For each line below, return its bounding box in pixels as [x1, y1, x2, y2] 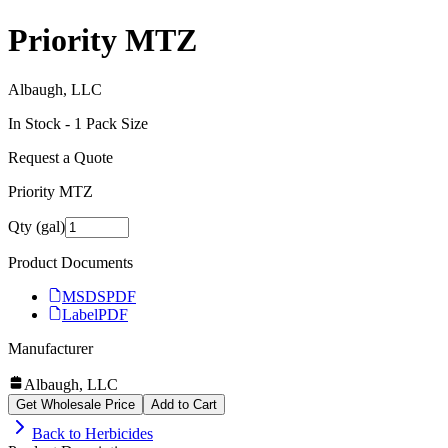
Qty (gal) [8, 217, 65, 235]
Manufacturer [8, 339, 93, 357]
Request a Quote [8, 148, 113, 166]
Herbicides [85, 424, 153, 442]
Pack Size [82, 114, 148, 132]
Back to [32, 424, 85, 442]
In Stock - [8, 114, 74, 132]
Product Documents [8, 253, 133, 271]
